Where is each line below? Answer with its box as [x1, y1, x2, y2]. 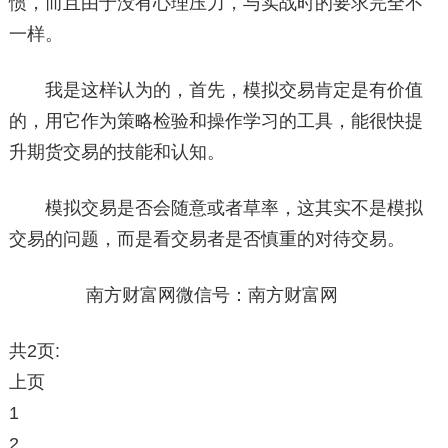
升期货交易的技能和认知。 [8, 142, 225, 162]
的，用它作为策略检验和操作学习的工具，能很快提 [8, 111, 423, 131]
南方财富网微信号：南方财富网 [8, 285, 338, 305]
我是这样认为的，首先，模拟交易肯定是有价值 [8, 80, 423, 100]
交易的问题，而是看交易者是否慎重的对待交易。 [8, 229, 405, 249]
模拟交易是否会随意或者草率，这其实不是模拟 [8, 198, 423, 218]
